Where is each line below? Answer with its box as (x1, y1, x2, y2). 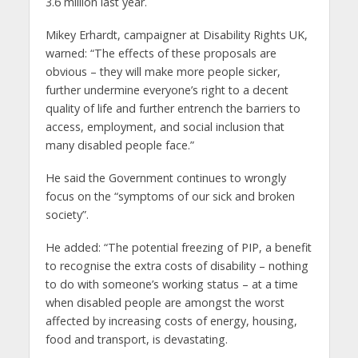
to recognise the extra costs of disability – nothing (45, 258, 308, 274)
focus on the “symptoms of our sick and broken (45, 189, 295, 205)
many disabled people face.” (45, 137, 194, 153)
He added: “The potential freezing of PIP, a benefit (45, 240, 312, 256)
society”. (45, 207, 89, 223)
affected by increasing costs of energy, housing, (45, 313, 297, 329)
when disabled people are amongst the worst (45, 295, 284, 311)
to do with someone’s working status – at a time (45, 276, 298, 292)
